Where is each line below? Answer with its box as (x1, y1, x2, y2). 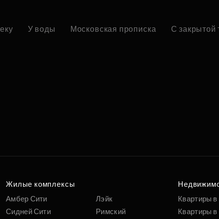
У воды (27, 25, 56, 34)
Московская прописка (70, 25, 156, 34)
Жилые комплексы (6, 180, 75, 189)
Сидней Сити (6, 207, 51, 216)
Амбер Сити (6, 195, 47, 203)
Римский (96, 207, 126, 216)
